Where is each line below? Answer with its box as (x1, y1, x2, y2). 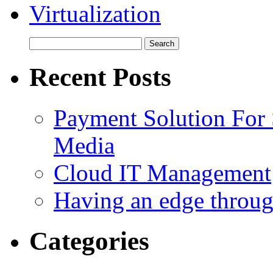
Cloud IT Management (54, 159, 271, 186)
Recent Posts (29, 62, 171, 91)
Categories (29, 226, 149, 255)
